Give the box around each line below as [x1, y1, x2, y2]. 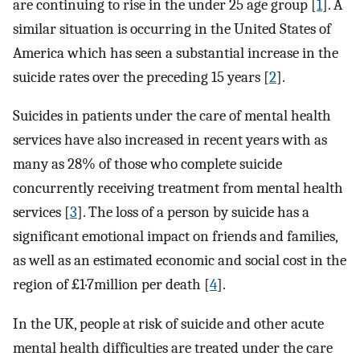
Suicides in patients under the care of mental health [13, 107, 331, 125]
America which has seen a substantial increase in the [13, 43, 338, 62]
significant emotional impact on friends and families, [13, 227, 337, 246]
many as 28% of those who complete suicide [13, 155, 282, 174]
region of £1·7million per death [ [13, 276, 210, 294]
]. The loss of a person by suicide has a [77, 203, 309, 222]
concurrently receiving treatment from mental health [13, 179, 343, 198]
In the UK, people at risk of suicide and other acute [13, 314, 324, 333]
